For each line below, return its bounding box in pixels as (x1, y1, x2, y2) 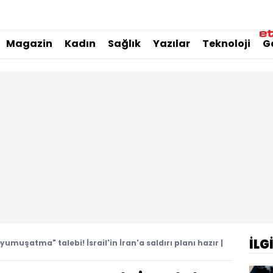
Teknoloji (202, 37, 250, 51)
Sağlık (108, 37, 141, 51)
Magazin (6, 37, 52, 51)
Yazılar (153, 37, 190, 51)
